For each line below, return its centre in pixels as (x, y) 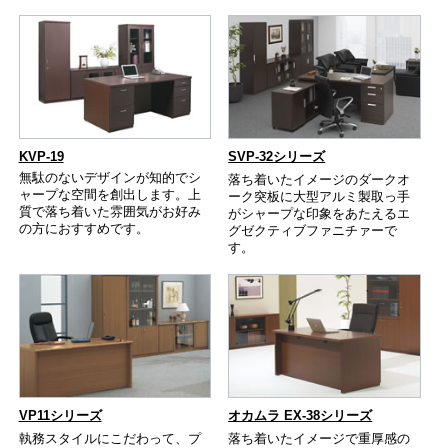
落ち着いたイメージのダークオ (319, 180)
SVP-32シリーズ (277, 156)
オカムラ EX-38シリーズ (300, 415)
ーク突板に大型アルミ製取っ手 (319, 197)
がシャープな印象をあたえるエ (319, 214)
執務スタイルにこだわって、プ (109, 438)
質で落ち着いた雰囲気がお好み (109, 212)
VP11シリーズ (60, 415)
